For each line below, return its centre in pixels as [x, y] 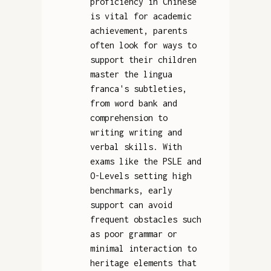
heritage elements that [143, 263]
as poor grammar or [133, 233]
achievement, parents [138, 30]
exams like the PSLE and [145, 161]
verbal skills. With [136, 146]
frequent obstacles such [145, 219]
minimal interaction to [143, 248]
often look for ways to [143, 45]
